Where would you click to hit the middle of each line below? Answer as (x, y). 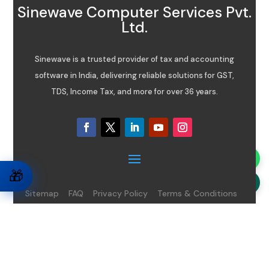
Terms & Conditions (198, 193)
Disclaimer (134, 209)
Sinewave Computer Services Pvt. (134, 12)
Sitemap (42, 193)
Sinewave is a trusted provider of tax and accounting (134, 59)
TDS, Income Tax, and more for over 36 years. (134, 91)
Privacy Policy (120, 193)
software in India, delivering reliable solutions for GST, (134, 75)
